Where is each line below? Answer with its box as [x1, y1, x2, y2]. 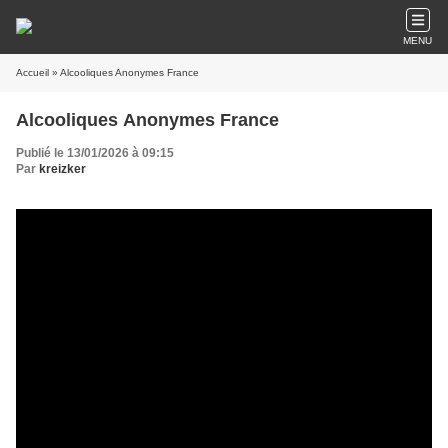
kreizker [39, 162, 86, 176]
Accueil [16, 67, 49, 78]
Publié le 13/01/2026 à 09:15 [16, 146, 174, 160]
